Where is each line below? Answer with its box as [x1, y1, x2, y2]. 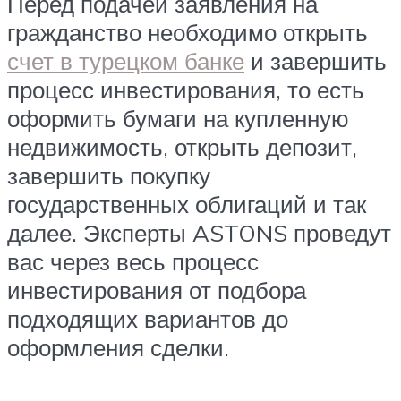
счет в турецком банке [7, 47, 244, 76]
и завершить [244, 47, 387, 76]
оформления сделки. [7, 333, 229, 363]
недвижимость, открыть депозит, [7, 132, 357, 162]
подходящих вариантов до [7, 304, 288, 334]
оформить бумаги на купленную [7, 104, 349, 133]
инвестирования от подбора [7, 276, 306, 305]
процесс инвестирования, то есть [7, 75, 364, 105]
